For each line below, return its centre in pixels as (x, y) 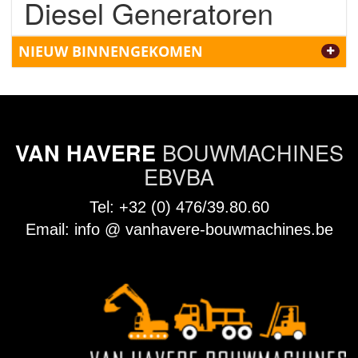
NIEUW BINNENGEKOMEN (111, 51)
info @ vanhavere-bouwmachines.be (203, 229)
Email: (50, 229)
